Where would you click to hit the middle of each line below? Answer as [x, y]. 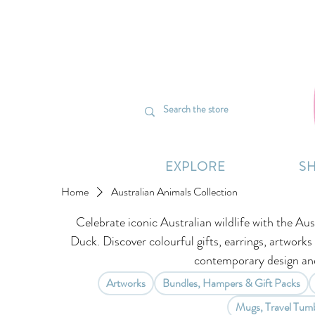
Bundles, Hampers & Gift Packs [231, 283]
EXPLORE [195, 167]
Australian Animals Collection [175, 192]
